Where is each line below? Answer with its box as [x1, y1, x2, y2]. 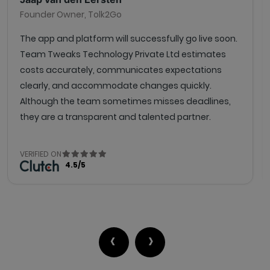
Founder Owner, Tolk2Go [20, 8, 122, 20]
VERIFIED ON [20, 148, 61, 159]
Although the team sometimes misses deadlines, [20, 95, 231, 107]
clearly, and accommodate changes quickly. [20, 79, 212, 92]
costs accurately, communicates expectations [20, 63, 222, 76]
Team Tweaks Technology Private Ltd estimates [20, 48, 226, 60]
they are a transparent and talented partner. [20, 110, 211, 123]
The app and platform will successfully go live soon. [20, 32, 237, 45]
